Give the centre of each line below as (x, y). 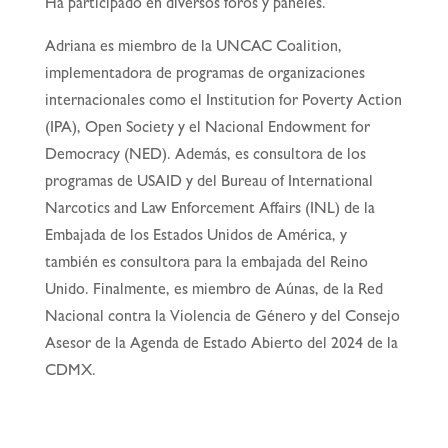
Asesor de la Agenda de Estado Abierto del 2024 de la (221, 345)
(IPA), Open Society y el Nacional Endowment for (207, 129)
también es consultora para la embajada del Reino (206, 264)
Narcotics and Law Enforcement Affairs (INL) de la (209, 210)
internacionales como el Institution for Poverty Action (223, 102)
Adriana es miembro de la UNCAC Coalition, (193, 48)
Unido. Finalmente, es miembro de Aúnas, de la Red (213, 291)
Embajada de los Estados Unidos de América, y (195, 237)
